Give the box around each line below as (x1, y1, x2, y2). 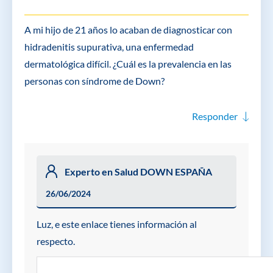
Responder (192, 110, 238, 122)
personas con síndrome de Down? (24, 75, 165, 87)
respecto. (37, 235, 75, 247)
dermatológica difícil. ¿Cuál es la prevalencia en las (24, 58, 232, 70)
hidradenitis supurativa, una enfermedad (24, 41, 194, 53)
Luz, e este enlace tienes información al (37, 218, 197, 230)
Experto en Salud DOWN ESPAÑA (65, 165, 212, 177)
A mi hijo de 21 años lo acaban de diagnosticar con (24, 24, 232, 36)
